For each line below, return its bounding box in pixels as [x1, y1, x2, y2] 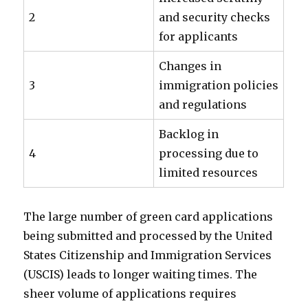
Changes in [159, 59, 222, 73]
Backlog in [159, 127, 219, 141]
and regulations [159, 98, 247, 111]
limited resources [159, 166, 258, 179]
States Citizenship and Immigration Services [23, 248, 272, 262]
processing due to [159, 146, 259, 160]
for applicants [159, 30, 239, 43]
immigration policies [159, 78, 279, 92]
